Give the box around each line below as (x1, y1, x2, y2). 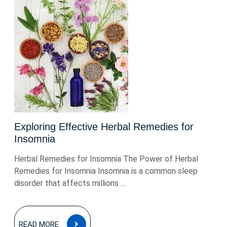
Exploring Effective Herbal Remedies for (14, 121, 194, 132)
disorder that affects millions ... (14, 178, 125, 188)
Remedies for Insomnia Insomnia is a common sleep (14, 166, 198, 176)
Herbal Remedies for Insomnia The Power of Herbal (14, 154, 198, 164)
